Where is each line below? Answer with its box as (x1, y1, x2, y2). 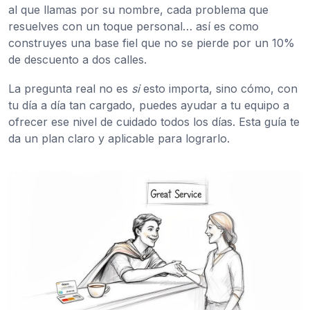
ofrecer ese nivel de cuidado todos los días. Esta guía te (8, 114, 300, 129)
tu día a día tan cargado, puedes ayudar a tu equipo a (8, 98, 289, 112)
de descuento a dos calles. (8, 52, 147, 66)
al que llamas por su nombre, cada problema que (8, 2, 268, 17)
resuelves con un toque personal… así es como (8, 19, 259, 33)
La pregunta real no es (8, 81, 131, 95)
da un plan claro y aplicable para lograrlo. (8, 131, 230, 145)
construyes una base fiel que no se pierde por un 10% (8, 35, 295, 50)
